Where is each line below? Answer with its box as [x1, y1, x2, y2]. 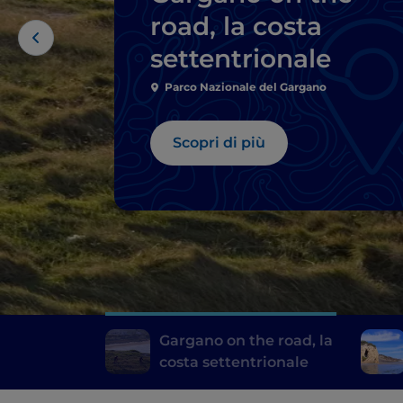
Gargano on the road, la [159, 331, 333, 349]
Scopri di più [173, 133, 265, 151]
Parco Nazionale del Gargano [165, 79, 327, 94]
